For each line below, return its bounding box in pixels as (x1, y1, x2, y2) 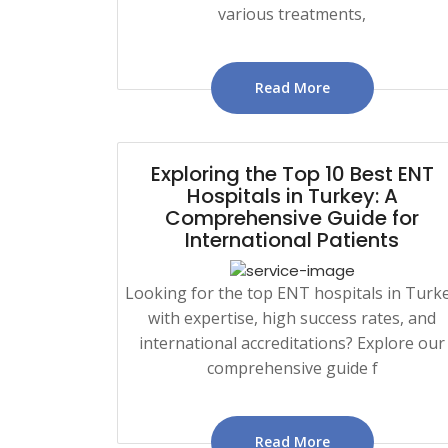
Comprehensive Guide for (165, 203, 419, 232)
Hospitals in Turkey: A (186, 181, 398, 210)
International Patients (185, 225, 399, 254)
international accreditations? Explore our (139, 331, 445, 354)
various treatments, (218, 2, 366, 25)
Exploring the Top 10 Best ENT (150, 159, 434, 188)
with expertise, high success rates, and (148, 306, 436, 329)
